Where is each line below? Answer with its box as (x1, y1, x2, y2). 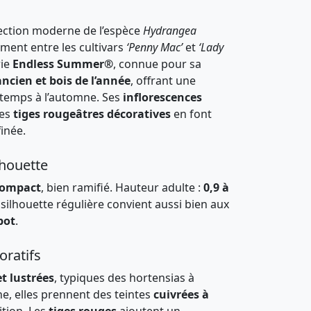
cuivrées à (153, 287, 209, 302)
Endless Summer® (12, 56, 113, 72)
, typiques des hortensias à (54, 270, 194, 285)
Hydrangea (143, 23, 196, 38)
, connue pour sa (113, 56, 201, 72)
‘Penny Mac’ (126, 40, 183, 55)
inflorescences (123, 90, 202, 105)
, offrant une (131, 73, 196, 88)
